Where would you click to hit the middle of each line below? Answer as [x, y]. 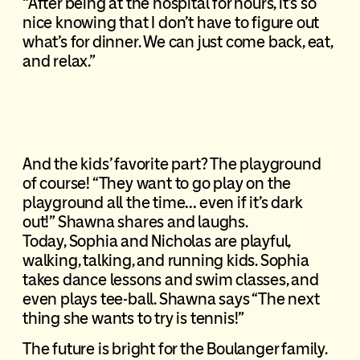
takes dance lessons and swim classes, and [170, 279]
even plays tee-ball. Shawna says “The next [171, 299]
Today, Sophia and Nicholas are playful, [156, 241]
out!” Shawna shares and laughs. [135, 221]
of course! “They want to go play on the [157, 183]
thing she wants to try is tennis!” [133, 318]
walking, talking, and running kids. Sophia [166, 260]
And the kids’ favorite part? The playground [172, 164]
